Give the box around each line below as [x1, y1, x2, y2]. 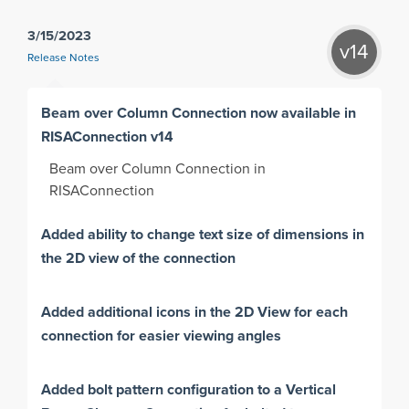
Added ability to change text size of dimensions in [41, 224, 365, 246]
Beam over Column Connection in [49, 162, 267, 177]
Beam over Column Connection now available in [41, 102, 357, 124]
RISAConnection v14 [41, 126, 174, 148]
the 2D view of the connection [41, 247, 236, 269]
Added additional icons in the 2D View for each [41, 301, 349, 323]
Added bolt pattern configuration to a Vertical [41, 379, 337, 401]
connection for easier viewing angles [41, 325, 282, 347]
